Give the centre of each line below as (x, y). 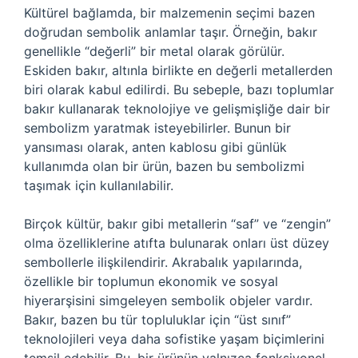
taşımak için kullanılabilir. (99, 185)
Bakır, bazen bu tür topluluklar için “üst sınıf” (157, 320)
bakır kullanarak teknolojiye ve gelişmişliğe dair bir (177, 109)
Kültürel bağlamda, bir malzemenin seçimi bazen (169, 13)
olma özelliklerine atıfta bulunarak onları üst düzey (177, 243)
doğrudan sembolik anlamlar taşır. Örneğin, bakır (171, 32)
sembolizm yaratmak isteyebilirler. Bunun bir (157, 128)
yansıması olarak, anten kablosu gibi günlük (155, 147)
